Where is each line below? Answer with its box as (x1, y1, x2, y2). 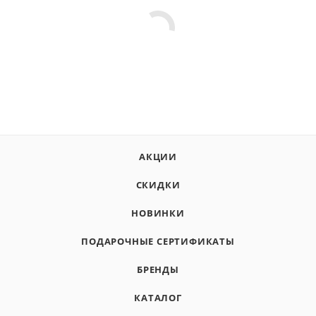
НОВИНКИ (131, 207, 185, 220)
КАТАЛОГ (134, 291, 182, 305)
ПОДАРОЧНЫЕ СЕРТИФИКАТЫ (81, 235, 235, 248)
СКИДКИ (135, 178, 181, 192)
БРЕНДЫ (137, 263, 179, 276)
